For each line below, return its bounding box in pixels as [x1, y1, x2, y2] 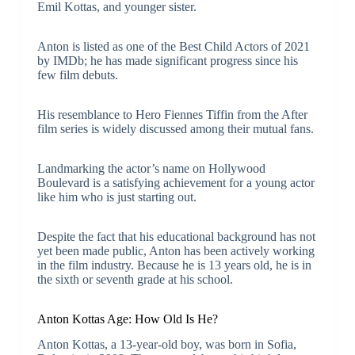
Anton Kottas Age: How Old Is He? [36, 311, 218, 326]
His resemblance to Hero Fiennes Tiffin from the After [36, 107, 307, 121]
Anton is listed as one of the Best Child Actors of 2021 [36, 39, 310, 53]
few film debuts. [36, 67, 118, 82]
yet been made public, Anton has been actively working [36, 243, 315, 258]
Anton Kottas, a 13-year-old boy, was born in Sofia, [36, 338, 296, 352]
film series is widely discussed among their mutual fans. [36, 121, 314, 136]
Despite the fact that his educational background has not [36, 229, 315, 243]
